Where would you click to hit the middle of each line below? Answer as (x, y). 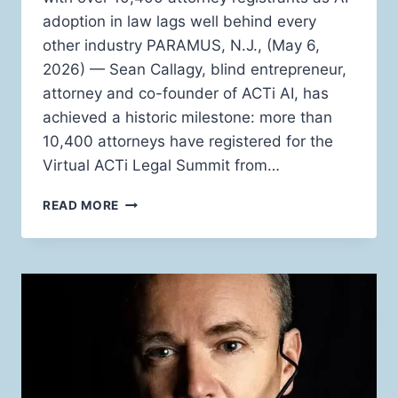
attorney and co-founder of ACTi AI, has (186, 94)
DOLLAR (145, 239)
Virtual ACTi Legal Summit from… (161, 166)
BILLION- (147, 220)
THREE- (143, 388)
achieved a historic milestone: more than (187, 118)
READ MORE (81, 206)
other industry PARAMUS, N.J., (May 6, (181, 46)
